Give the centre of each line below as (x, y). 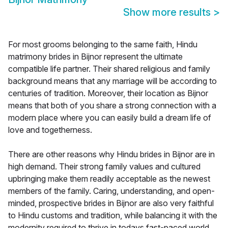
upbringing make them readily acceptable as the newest (109, 179)
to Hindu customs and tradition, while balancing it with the (113, 216)
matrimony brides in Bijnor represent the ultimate (95, 57)
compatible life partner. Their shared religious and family (109, 69)
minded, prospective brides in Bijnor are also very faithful (111, 203)
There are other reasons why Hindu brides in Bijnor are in (111, 154)
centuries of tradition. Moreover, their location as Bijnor (108, 93)
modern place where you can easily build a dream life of (110, 118)
